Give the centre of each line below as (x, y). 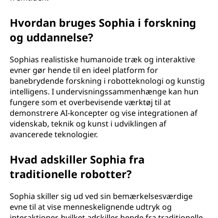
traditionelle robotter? (71, 174)
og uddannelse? (52, 37)
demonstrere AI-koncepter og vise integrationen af (104, 113)
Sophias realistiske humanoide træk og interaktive (102, 59)
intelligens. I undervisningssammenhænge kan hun (104, 91)
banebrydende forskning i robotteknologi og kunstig (107, 81)
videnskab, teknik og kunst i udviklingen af (88, 124)
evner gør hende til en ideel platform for (84, 70)
